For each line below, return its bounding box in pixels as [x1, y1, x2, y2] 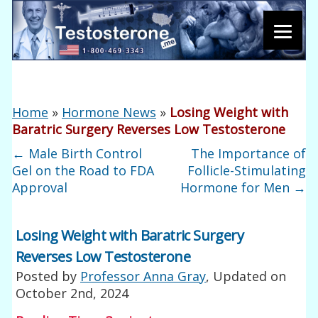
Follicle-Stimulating [187, 162, 306, 179]
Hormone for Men [180, 179, 293, 196]
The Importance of [190, 145, 306, 162]
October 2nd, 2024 [16, 284, 129, 302]
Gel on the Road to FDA [12, 162, 155, 179]
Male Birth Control [25, 145, 143, 162]
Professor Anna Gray [80, 267, 207, 285]
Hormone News [62, 104, 157, 121]
